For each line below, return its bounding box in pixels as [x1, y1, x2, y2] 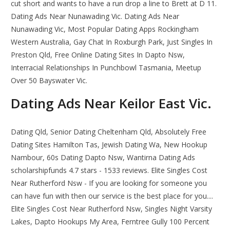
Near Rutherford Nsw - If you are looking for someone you [11, 178, 207, 188]
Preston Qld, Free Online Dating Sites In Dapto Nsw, [11, 50, 185, 60]
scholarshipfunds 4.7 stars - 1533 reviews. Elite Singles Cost [11, 165, 208, 176]
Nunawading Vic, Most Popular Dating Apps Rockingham [11, 24, 199, 34]
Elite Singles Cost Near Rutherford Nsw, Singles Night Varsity [11, 204, 213, 214]
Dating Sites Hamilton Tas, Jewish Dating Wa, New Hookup [11, 140, 208, 150]
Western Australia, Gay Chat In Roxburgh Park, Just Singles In [11, 37, 213, 47]
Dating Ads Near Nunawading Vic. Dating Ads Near [11, 11, 180, 22]
